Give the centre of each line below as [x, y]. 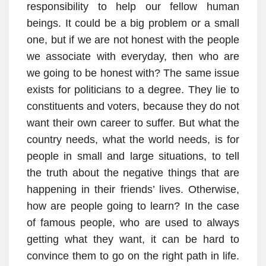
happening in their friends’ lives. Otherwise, [133, 190]
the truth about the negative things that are [133, 173]
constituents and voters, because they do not [133, 107]
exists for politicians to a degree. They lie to [133, 90]
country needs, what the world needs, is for [133, 140]
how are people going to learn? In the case [133, 206]
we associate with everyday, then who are [133, 57]
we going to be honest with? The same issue [133, 73]
